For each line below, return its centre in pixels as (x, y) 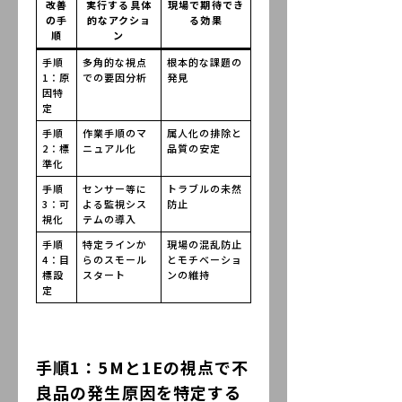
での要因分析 (115, 77)
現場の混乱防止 (205, 244)
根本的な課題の (205, 61)
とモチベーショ (205, 259)
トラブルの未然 (205, 188)
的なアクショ (119, 19)
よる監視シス (115, 203)
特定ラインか (115, 244)
